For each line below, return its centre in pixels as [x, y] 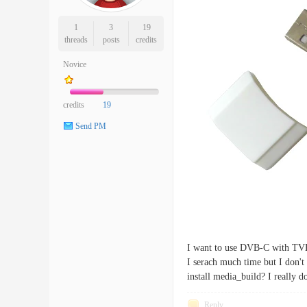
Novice [75, 64]
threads [76, 40]
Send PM [91, 126]
